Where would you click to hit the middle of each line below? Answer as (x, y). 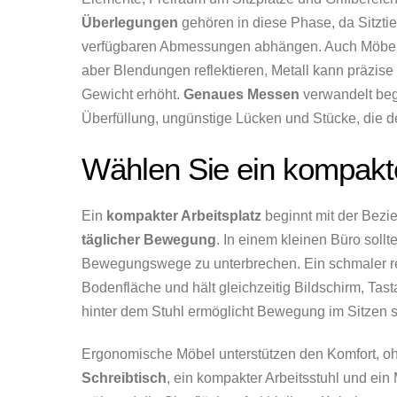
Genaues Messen (241, 94)
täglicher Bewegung (149, 240)
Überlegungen (130, 22)
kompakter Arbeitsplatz (184, 216)
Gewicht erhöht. (132, 94)
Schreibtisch (124, 378)
